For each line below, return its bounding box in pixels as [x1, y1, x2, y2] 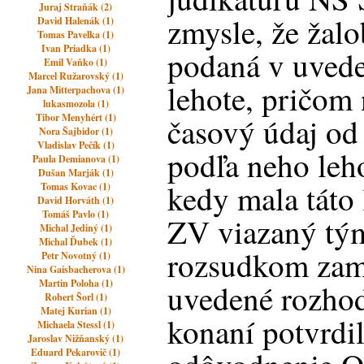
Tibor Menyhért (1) [35, 110, 116, 124]
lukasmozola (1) [42, 97, 109, 110]
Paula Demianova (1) [32, 152, 119, 166]
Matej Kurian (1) [40, 304, 111, 318]
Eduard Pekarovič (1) [31, 345, 121, 359]
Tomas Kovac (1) [41, 180, 111, 193]
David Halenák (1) [37, 14, 115, 28]
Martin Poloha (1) [38, 276, 113, 290]
